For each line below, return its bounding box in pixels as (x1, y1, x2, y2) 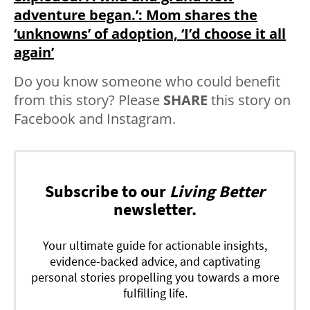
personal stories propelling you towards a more (30, 268, 280, 285)
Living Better (170, 180, 265, 202)
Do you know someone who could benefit (14, 71, 280, 91)
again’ (14, 42, 54, 62)
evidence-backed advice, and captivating (50, 253, 260, 269)
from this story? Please (14, 90, 163, 109)
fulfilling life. (122, 284, 188, 301)
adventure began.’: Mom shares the (14, 5, 257, 24)
